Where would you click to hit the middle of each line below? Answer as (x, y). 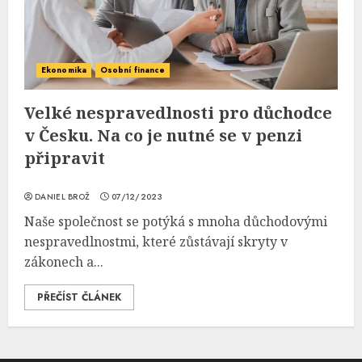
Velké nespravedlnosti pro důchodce (178, 113)
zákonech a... (64, 262)
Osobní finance (133, 70)
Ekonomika (64, 70)
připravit (65, 158)
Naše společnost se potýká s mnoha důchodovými (176, 221)
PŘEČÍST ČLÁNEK (79, 297)
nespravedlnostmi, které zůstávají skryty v (156, 242)
